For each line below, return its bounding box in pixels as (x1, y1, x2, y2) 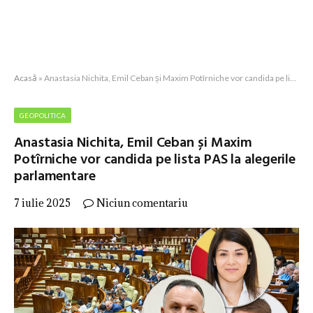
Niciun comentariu (96, 196, 188, 210)
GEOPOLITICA (20, 111, 66, 119)
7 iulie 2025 (14, 196, 71, 210)
